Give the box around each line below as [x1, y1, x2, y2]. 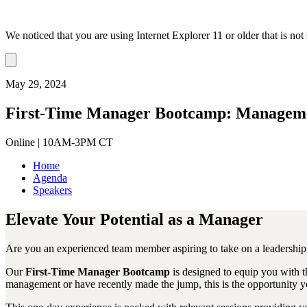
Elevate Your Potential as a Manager [5, 210, 263, 228]
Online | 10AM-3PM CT [5, 136, 113, 148]
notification [10, 64, 53, 75]
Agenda [33, 171, 67, 184]
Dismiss [10, 54, 42, 65]
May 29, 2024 [5, 78, 66, 90]
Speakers [33, 184, 72, 196]
